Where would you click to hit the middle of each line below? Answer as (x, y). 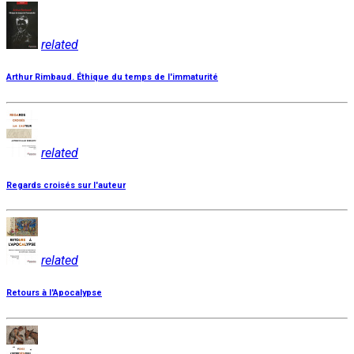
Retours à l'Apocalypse (54, 293)
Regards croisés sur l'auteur (66, 185)
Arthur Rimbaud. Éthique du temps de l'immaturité (112, 77)
